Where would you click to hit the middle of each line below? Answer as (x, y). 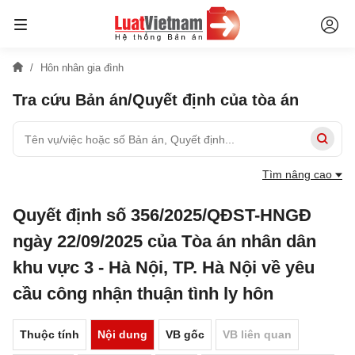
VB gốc (185, 334)
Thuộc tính (50, 334)
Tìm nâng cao (299, 174)
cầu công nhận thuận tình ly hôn (143, 294)
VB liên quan (257, 334)
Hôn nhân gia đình (82, 68)
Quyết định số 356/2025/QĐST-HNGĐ (162, 215)
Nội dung (122, 334)
